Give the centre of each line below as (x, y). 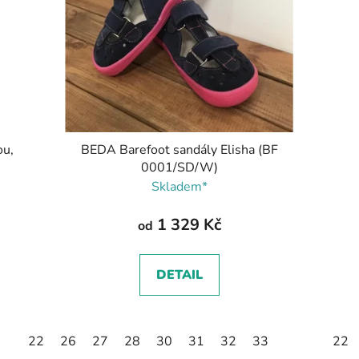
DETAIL (179, 275)
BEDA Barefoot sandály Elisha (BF (179, 150)
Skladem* (179, 187)
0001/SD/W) (179, 168)
